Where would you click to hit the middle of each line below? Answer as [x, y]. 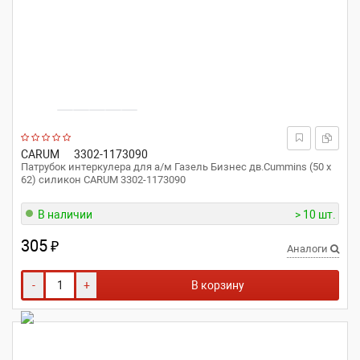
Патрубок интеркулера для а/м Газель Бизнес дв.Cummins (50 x [176, 167]
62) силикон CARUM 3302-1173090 [103, 180]
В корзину [218, 285]
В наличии [65, 215]
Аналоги [309, 249]
